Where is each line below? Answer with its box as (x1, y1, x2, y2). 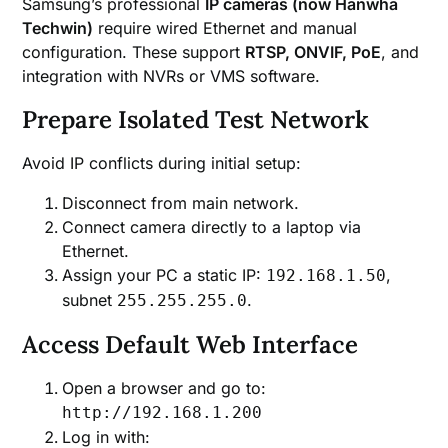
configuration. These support (22, 41, 246, 62)
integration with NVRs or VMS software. (22, 65, 321, 86)
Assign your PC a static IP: (62, 264, 267, 285)
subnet (62, 289, 118, 310)
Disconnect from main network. (62, 192, 300, 213)
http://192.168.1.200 (62, 402, 263, 422)
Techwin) (22, 17, 94, 38)
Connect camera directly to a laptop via (62, 216, 362, 237)
